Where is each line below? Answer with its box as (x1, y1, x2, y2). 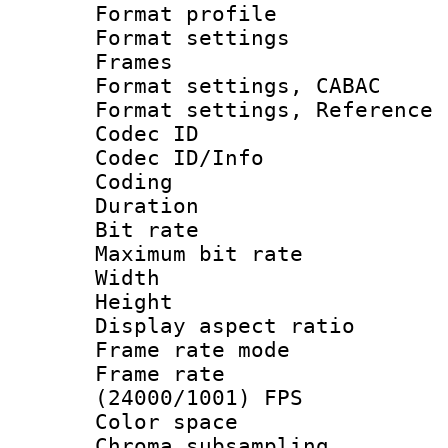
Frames (95, 49, 173, 74)
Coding (95, 169, 173, 194)
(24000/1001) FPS (95, 385, 303, 410)
